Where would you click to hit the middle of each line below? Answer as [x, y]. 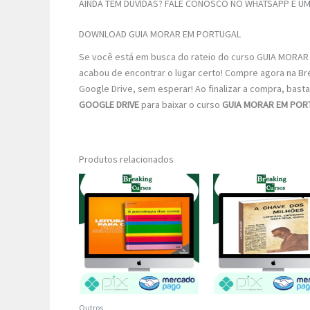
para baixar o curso [181, 104]
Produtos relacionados [126, 159]
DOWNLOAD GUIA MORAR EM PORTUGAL [160, 34]
